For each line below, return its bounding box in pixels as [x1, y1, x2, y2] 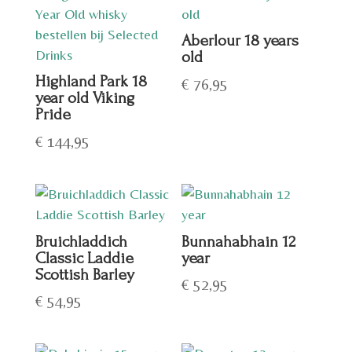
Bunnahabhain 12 [181, 232, 296, 251]
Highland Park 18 [35, 72, 147, 91]
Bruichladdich [35, 232, 127, 251]
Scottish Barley [35, 265, 134, 284]
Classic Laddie [35, 248, 134, 267]
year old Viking [35, 89, 134, 108]
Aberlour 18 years [181, 31, 299, 50]
